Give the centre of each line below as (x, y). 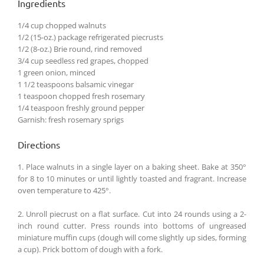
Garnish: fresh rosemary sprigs (71, 120)
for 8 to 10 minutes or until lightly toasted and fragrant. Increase (132, 179)
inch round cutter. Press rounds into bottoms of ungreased (132, 226)
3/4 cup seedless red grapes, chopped (83, 61)
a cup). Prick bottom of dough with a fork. (90, 250)
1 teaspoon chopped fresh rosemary (81, 96)
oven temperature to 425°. (64, 191)
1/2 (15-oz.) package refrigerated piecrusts (90, 37)
